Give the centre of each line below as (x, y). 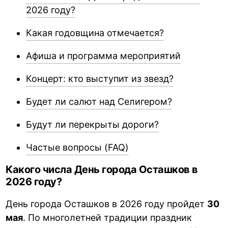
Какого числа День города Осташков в (102, 169)
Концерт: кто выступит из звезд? (100, 78)
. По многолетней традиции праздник (108, 217)
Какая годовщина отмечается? (95, 33)
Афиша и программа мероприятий (104, 55)
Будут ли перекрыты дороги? (93, 124)
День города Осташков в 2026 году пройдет (107, 204)
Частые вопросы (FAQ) (78, 147)
